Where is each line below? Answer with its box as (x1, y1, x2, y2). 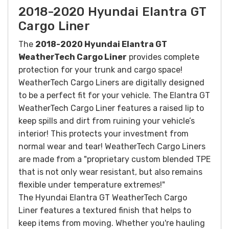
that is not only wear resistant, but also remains (18, 167, 202, 177)
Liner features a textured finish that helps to (18, 205, 191, 215)
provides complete (127, 52, 199, 62)
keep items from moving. (18, 218, 116, 228)
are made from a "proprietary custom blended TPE (18, 154, 211, 164)
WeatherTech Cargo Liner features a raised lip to (18, 103, 204, 113)
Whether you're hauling (116, 218, 205, 228)
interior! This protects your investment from (18, 128, 189, 139)
